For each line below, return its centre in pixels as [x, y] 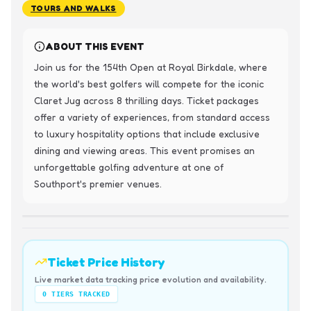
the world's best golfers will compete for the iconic [149, 84]
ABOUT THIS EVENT [95, 46]
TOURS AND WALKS [74, 8]
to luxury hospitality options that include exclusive [147, 134]
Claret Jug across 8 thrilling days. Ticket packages [146, 100]
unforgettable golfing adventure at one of [129, 167]
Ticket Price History [106, 262]
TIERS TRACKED [78, 294]
